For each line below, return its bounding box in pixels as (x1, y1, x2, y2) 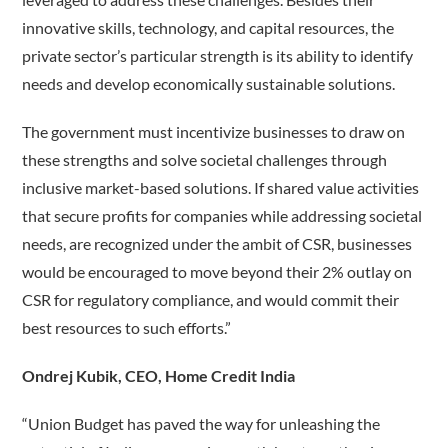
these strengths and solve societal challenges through (22, 150, 388, 170)
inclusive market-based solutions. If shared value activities (22, 178, 420, 198)
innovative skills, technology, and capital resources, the (22, 18, 395, 38)
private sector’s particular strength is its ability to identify (22, 46, 414, 66)
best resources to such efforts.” (22, 318, 232, 338)
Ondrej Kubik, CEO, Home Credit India (22, 366, 296, 386)
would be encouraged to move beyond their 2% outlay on (22, 262, 413, 282)
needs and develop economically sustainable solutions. (22, 74, 396, 94)
